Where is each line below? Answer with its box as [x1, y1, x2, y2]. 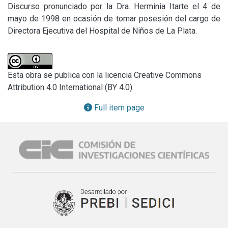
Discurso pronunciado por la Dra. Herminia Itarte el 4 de [8, 1, 220, 11]
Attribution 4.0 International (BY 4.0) [8, 82, 132, 92]
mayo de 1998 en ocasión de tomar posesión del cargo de [8, 13, 220, 23]
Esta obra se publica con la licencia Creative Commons [8, 70, 202, 80]
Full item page [92, 102, 145, 112]
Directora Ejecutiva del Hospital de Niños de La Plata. [8, 25, 197, 36]
